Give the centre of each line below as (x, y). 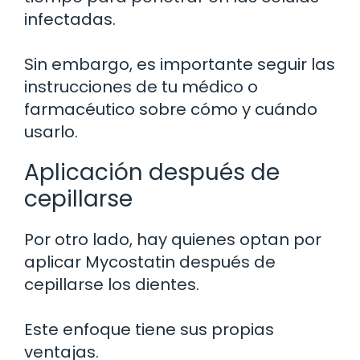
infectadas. (70, 19)
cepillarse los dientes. (112, 284)
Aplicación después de (152, 172)
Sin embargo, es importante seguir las (180, 64)
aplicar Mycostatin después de (150, 262)
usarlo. (51, 131)
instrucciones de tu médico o (141, 86)
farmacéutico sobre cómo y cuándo (171, 109)
